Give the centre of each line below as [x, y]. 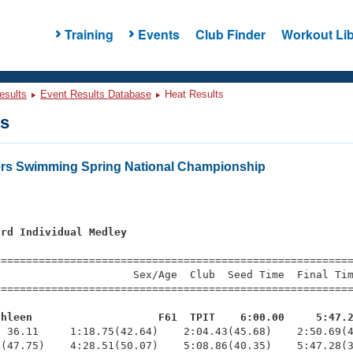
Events [158, 34]
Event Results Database [96, 94]
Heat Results [193, 94]
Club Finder [230, 34]
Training [89, 34]
